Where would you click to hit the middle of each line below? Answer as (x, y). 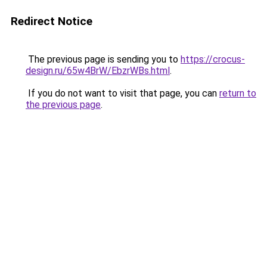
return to (238, 93)
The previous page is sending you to (103, 59)
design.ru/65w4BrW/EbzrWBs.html (98, 71)
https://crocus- (213, 59)
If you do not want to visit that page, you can (122, 93)
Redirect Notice (52, 21)
